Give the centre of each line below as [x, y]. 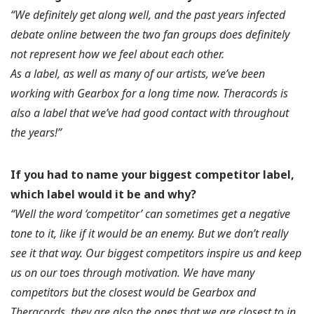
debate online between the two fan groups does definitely [150, 34]
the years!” [36, 132]
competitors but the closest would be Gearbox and [133, 292]
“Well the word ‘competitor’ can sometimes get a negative [150, 213]
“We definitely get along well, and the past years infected [148, 14]
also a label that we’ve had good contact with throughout [150, 112]
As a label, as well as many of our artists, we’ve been [138, 73]
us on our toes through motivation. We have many [132, 272]
